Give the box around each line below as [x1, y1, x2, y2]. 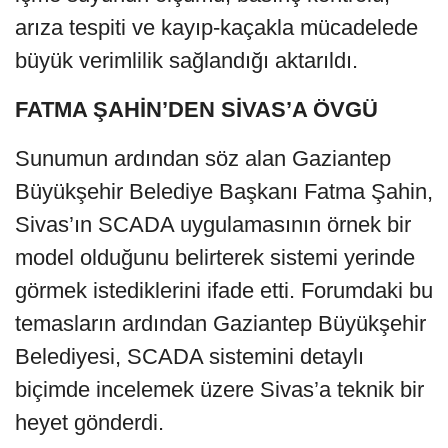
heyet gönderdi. [15, 409, 164, 435]
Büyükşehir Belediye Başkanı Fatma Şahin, [15, 178, 433, 204]
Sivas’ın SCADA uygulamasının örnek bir [15, 211, 411, 237]
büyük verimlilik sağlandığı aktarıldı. [15, 47, 358, 73]
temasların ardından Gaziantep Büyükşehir [15, 310, 426, 336]
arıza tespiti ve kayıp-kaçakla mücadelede [15, 14, 418, 40]
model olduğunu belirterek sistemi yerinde [15, 244, 415, 270]
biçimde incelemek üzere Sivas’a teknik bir [15, 376, 424, 402]
